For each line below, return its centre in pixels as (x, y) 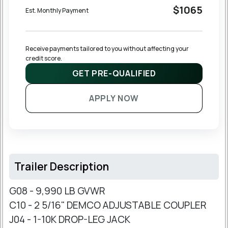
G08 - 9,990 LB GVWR (57, 191)
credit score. (44, 59)
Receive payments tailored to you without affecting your (108, 49)
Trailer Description (62, 167)
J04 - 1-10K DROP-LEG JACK (70, 220)
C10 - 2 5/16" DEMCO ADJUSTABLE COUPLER (108, 205)
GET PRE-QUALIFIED (114, 74)
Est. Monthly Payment (57, 10)
